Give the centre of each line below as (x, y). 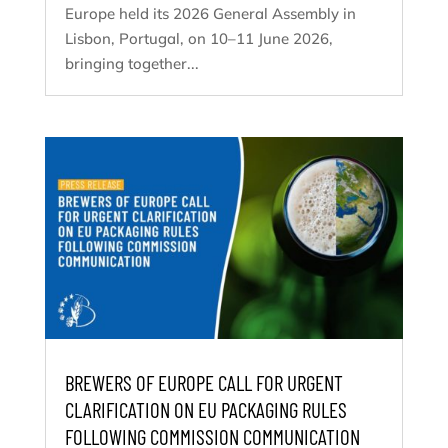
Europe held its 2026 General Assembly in (210, 13)
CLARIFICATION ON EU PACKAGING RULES (205, 409)
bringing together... (131, 63)
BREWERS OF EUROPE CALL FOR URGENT (203, 382)
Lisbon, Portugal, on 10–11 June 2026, (198, 38)
